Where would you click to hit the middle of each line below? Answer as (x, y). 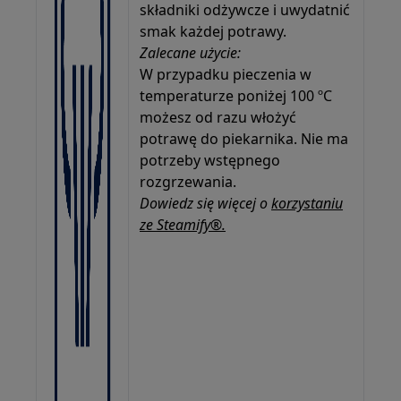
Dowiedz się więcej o (204, 203)
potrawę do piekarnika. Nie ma (244, 138)
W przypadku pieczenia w (226, 74)
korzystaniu (307, 203)
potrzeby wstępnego (210, 160)
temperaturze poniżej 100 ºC (236, 95)
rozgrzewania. (188, 181)
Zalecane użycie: (191, 52)
